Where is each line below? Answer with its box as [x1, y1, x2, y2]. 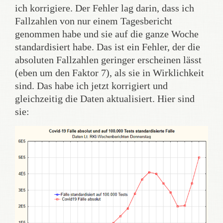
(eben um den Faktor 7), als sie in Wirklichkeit [15, 67, 204, 78]
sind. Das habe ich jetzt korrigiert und [15, 80, 168, 91]
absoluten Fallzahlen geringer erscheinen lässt [15, 54, 202, 65]
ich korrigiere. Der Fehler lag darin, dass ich [15, 2, 194, 13]
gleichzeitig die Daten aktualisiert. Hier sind [15, 93, 195, 104]
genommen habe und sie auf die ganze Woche [15, 28, 199, 39]
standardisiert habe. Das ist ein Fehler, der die [15, 41, 200, 52]
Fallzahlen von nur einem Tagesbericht [15, 15, 172, 26]
